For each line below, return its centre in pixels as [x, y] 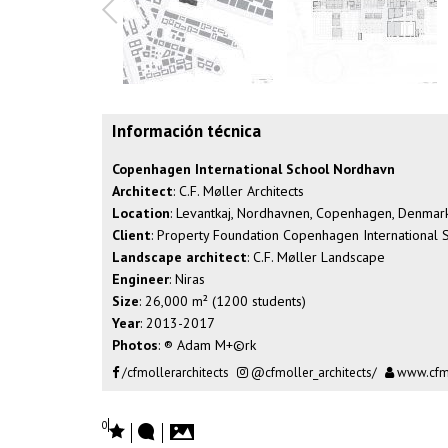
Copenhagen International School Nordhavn [253, 169]
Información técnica [186, 131]
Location [141, 213]
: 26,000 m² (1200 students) [222, 301]
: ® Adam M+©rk [207, 345]
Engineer [140, 279]
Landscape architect [179, 257]
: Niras [187, 279]
